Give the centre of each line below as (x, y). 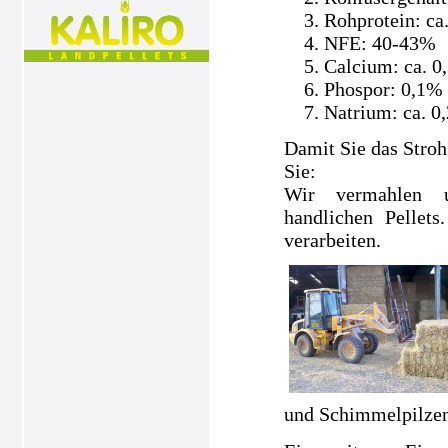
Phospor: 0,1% (383, 88)
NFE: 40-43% (379, 42)
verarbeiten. (334, 240)
